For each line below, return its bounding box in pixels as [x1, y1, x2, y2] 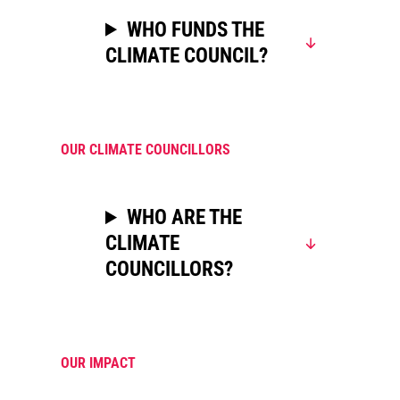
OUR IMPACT [61, 354, 136, 372]
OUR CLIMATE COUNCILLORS [61, 140, 230, 158]
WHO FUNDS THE [127, 17, 265, 42]
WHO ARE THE [127, 205, 243, 230]
